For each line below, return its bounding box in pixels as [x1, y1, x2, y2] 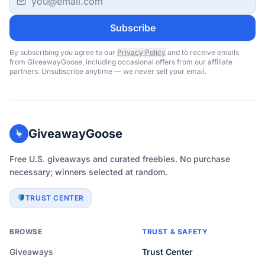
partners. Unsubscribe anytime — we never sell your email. [9, 67, 206, 76]
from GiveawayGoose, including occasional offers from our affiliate [9, 57, 232, 66]
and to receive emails [167, 48, 239, 57]
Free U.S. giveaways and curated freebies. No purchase [9, 154, 230, 164]
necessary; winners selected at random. [9, 167, 167, 177]
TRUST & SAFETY [142, 227, 208, 236]
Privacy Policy [117, 48, 166, 57]
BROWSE [9, 227, 43, 236]
